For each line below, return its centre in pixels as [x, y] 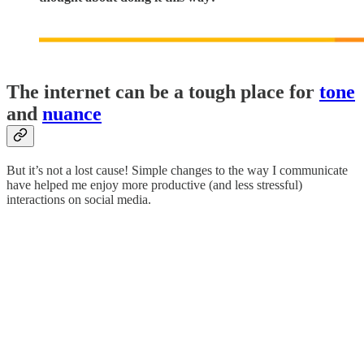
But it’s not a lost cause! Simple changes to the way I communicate [177, 171]
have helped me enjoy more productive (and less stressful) [154, 185]
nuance [72, 114]
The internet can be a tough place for [163, 92]
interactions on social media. [79, 200]
